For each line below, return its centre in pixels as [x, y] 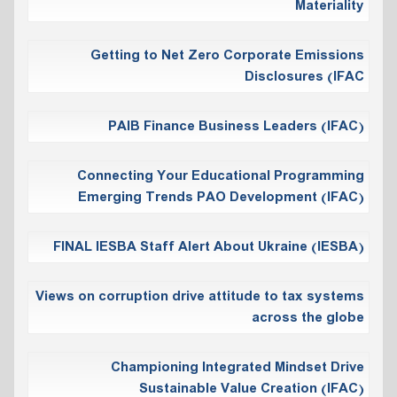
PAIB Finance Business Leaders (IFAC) [236, 126]
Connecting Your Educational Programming [221, 176]
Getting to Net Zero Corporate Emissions [227, 55]
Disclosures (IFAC [304, 77]
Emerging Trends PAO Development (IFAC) [221, 197]
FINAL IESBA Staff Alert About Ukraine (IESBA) [209, 247]
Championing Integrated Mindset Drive [237, 367]
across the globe [308, 318]
